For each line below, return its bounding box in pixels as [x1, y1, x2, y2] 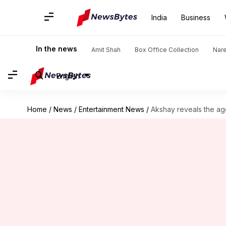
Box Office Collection [135, 46, 199, 53]
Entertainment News [78, 105, 144, 114]
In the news [36, 44, 77, 53]
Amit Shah [91, 46, 121, 53]
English [56, 71, 80, 80]
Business [181, 13, 210, 22]
